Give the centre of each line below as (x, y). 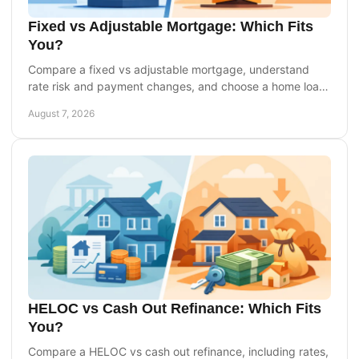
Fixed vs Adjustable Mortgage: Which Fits (171, 26)
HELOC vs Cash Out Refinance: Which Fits (175, 308)
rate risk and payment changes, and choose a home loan (177, 86)
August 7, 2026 (61, 113)
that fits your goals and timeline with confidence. (155, 103)
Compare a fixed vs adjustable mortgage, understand (169, 69)
